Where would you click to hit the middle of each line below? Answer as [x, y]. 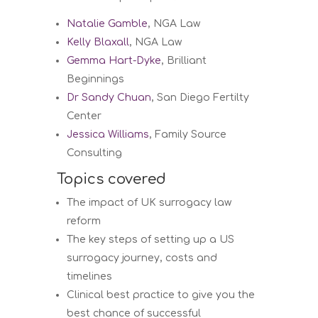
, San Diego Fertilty [201, 97]
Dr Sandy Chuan [109, 97]
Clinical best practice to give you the [161, 295]
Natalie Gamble [108, 23]
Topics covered [112, 179]
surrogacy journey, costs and [142, 258]
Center [84, 116]
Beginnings [96, 79]
